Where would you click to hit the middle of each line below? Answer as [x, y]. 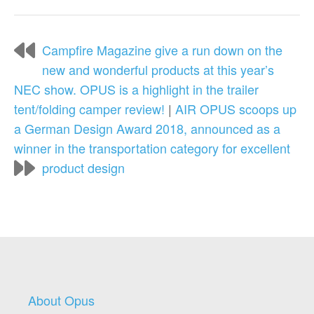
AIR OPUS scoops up [236, 109]
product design [83, 168]
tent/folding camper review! [89, 109]
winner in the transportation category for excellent [152, 148]
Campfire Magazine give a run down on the [162, 50]
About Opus [61, 300]
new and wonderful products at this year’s [158, 69]
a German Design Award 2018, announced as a [147, 128]
